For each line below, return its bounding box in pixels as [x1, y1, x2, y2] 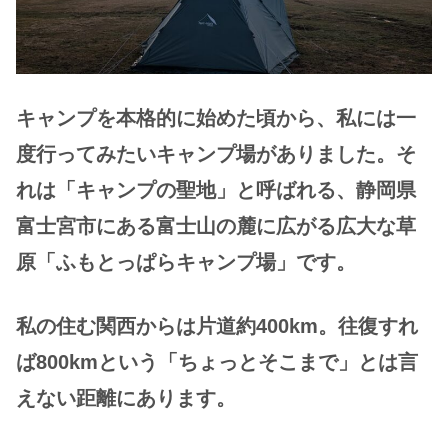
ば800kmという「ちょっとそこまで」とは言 [16, 351, 418, 374]
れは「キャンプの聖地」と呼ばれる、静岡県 [16, 178, 416, 201]
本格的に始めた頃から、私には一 [116, 106, 416, 129]
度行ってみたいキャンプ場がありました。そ [16, 142, 416, 165]
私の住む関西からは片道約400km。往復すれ [16, 315, 418, 338]
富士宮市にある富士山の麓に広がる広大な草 [16, 214, 416, 237]
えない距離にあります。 [16, 387, 236, 410]
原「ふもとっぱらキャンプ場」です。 [16, 250, 356, 273]
